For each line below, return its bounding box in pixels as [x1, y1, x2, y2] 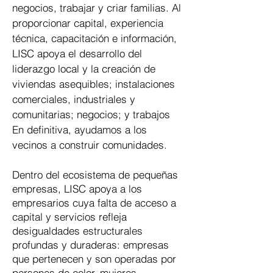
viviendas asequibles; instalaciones [12, 77, 175, 90]
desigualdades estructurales [12, 224, 143, 237]
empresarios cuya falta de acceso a [12, 196, 176, 209]
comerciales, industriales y [12, 93, 135, 105]
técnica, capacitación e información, [12, 32, 177, 44]
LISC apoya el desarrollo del [12, 47, 142, 60]
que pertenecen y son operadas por [12, 252, 176, 265]
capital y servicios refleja [12, 210, 127, 223]
